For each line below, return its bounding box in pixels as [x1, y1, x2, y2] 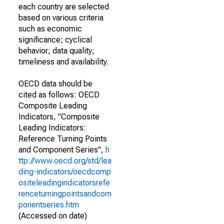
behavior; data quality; [18, 46, 94, 55]
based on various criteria [18, 13, 103, 22]
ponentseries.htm [18, 200, 79, 209]
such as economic [18, 24, 82, 33]
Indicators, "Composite [18, 112, 99, 121]
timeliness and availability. [18, 57, 108, 66]
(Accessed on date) [18, 211, 87, 220]
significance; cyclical [18, 35, 92, 44]
